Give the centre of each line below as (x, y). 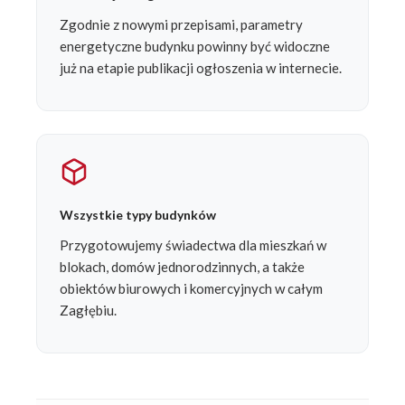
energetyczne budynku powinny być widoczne (195, 47)
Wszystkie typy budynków (138, 215)
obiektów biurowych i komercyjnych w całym (191, 289)
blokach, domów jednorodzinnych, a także (182, 267)
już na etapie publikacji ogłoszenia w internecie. (201, 68)
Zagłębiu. (88, 311)
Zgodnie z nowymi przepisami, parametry (181, 25)
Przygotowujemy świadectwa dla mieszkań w (193, 245)
